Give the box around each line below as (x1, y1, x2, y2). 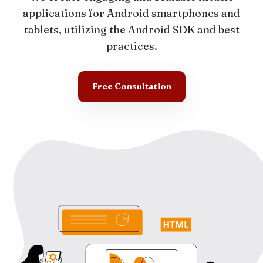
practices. (106, 39, 157, 53)
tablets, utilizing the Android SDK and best (23, 23, 240, 36)
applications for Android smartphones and (23, 6, 240, 20)
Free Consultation (92, 81, 171, 92)
